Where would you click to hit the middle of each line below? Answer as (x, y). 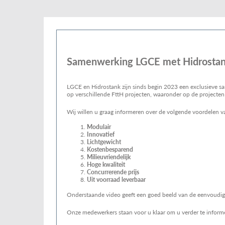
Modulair (99, 127)
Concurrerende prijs (113, 172)
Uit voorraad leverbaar (116, 180)
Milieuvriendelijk (109, 157)
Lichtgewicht (104, 142)
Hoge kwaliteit (106, 164)
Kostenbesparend (110, 149)
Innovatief (101, 134)
